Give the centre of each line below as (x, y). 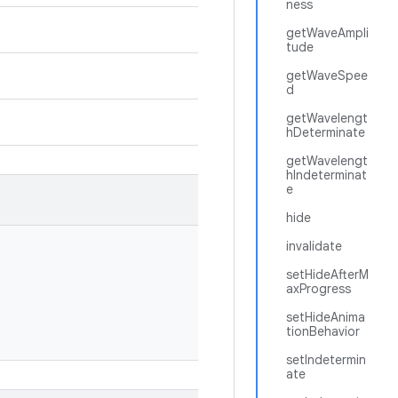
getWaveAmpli (327, 33)
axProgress (318, 289)
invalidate (314, 246)
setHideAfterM (327, 275)
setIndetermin (326, 360)
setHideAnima (326, 317)
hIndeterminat (326, 175)
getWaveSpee (327, 76)
